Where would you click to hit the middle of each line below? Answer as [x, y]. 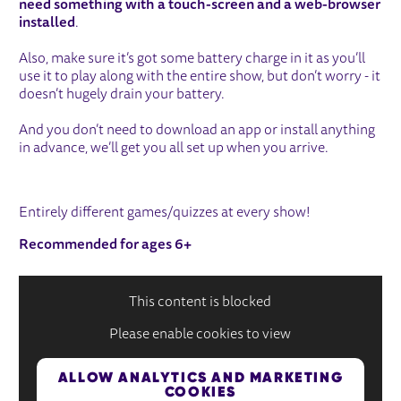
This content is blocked [200, 302]
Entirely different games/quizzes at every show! [165, 213]
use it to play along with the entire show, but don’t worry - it [200, 77]
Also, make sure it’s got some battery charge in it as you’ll [192, 59]
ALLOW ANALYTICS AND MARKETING [200, 377]
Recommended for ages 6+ [106, 245]
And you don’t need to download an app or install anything [197, 130]
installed [47, 23]
